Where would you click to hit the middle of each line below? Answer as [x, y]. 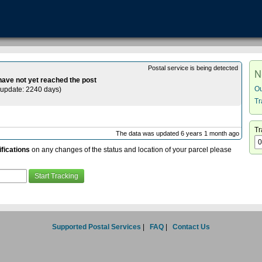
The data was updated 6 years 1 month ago [178, 133]
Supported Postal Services [96, 227]
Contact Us [191, 227]
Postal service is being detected [193, 68]
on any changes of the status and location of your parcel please [131, 150]
